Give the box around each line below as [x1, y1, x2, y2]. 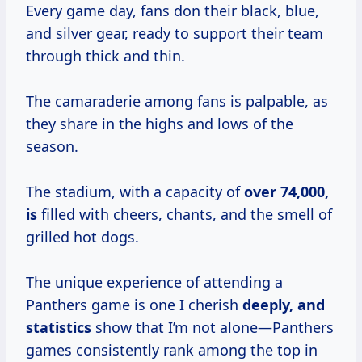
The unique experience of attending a [26, 272, 283, 293]
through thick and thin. [26, 46, 185, 66]
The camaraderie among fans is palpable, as [26, 91, 328, 112]
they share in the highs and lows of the [26, 114, 293, 134]
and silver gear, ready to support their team [26, 23, 323, 44]
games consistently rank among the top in [26, 340, 318, 360]
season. [26, 137, 78, 157]
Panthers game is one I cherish [26, 295, 242, 315]
